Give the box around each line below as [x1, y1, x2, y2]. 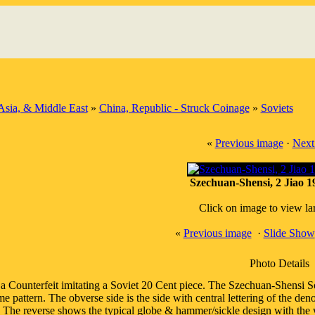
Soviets [260, 102, 293, 114]
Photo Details [249, 257, 309, 269]
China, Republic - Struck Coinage [98, 102, 250, 114]
